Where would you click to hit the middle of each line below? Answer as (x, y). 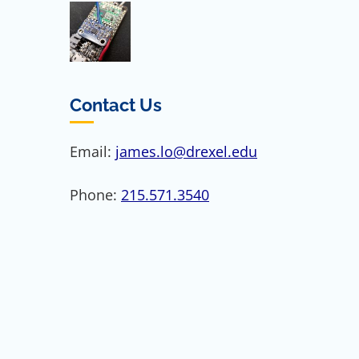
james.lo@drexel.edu (186, 151)
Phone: (95, 194)
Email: (93, 151)
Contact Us (116, 105)
